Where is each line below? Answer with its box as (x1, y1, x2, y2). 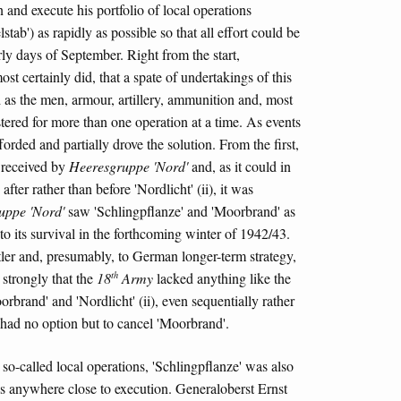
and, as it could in (188, 156, 291, 175)
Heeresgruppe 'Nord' (69, 156, 188, 175)
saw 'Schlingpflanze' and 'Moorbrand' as (64, 200, 295, 220)
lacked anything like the (153, 268, 291, 287)
